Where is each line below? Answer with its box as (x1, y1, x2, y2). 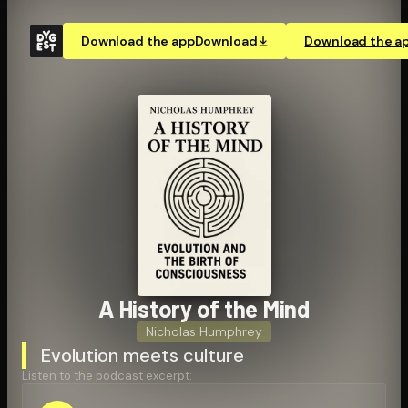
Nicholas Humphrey (146, 322, 262, 340)
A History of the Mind (98, 293, 310, 322)
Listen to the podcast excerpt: (22, 367, 192, 383)
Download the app (81, 33, 195, 49)
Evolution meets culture (41, 342, 244, 367)
